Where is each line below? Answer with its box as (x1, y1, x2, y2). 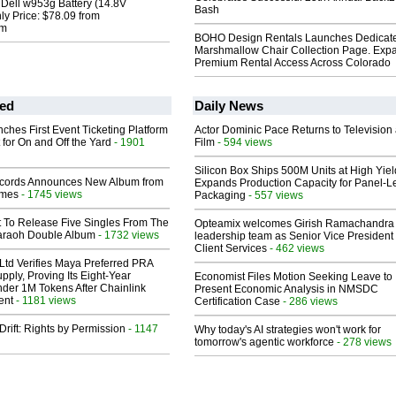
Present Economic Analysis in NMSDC (194, 283, 378, 296)
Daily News (194, 98, 263, 114)
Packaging (194, 189, 246, 202)
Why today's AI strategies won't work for (194, 324, 381, 337)
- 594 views (215, 136, 272, 148)
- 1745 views (19, 188, 82, 201)
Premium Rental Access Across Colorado (194, 57, 391, 70)
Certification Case (194, 295, 280, 308)
